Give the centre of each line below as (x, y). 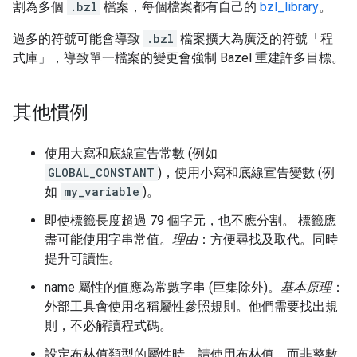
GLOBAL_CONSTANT (101, 173)
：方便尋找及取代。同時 (268, 239)
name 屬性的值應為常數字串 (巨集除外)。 (163, 287)
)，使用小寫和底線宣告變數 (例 (246, 173)
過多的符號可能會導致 (78, 39)
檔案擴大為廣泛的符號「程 (255, 39)
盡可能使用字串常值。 (108, 239)
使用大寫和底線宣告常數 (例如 (131, 153)
